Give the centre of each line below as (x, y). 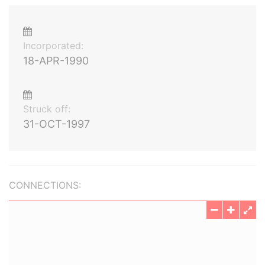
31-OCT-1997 (56, 124)
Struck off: (47, 109)
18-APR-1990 (56, 61)
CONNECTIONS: (45, 185)
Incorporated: (53, 46)
